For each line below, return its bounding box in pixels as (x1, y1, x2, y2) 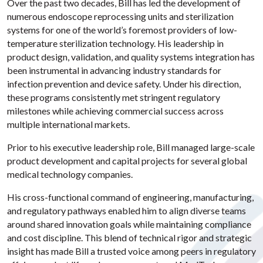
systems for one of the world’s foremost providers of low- (7, 24, 237, 35)
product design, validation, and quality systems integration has (7, 51, 255, 62)
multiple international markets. (7, 119, 130, 130)
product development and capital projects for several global (7, 155, 247, 166)
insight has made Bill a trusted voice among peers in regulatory (7, 245, 256, 257)
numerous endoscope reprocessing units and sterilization (7, 11, 234, 22)
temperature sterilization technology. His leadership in (7, 38, 224, 49)
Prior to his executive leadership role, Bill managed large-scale (7, 141, 255, 153)
